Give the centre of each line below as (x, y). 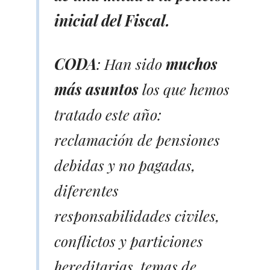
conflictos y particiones (129, 240)
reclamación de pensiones (137, 139)
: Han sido (131, 63)
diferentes (86, 190)
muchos (192, 63)
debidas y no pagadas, (125, 165)
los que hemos (184, 89)
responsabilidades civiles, (137, 215)
